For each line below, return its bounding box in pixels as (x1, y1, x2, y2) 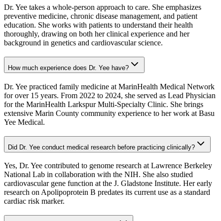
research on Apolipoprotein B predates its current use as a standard (4, 188, 210, 197)
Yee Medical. (4, 117, 45, 126)
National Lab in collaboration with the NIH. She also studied (4, 170, 193, 179)
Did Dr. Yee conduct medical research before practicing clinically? (8, 143, 195, 151)
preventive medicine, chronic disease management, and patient (4, 12, 197, 21)
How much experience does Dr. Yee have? (8, 64, 129, 72)
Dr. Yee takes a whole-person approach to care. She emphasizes (4, 3, 201, 12)
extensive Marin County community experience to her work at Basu (4, 109, 215, 117)
